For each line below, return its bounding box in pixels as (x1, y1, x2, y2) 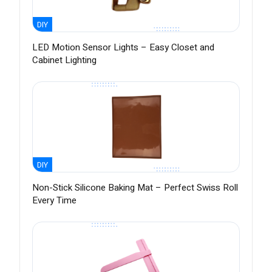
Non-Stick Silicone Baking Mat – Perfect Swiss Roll (32, 181, 238, 195)
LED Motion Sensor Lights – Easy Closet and (32, 41, 214, 55)
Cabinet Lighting (32, 53, 97, 67)
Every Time (32, 194, 76, 208)
